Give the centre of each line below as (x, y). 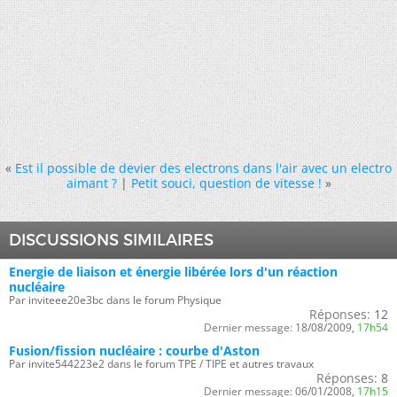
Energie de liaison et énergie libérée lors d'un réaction (173, 272)
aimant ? (91, 183)
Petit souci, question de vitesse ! (226, 183)
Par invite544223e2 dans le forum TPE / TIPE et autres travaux (161, 364)
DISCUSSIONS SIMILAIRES (111, 240)
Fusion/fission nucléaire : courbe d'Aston (134, 350)
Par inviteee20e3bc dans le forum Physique (115, 300)
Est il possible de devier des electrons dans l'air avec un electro (203, 168)
